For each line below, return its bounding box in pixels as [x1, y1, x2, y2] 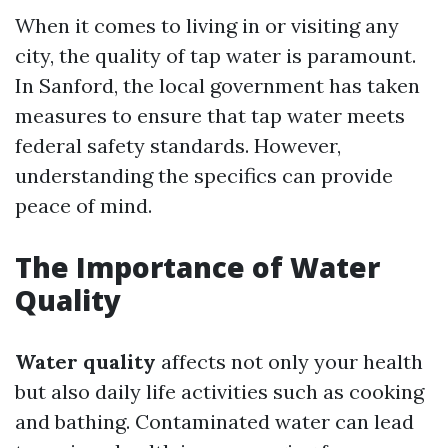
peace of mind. [15, 193, 152, 218]
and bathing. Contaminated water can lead [15, 409, 414, 434]
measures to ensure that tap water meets [15, 103, 405, 128]
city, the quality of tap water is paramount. [15, 43, 416, 68]
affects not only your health [156, 349, 423, 374]
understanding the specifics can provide [15, 163, 393, 188]
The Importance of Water [15, 248, 380, 286]
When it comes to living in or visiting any [15, 13, 399, 38]
